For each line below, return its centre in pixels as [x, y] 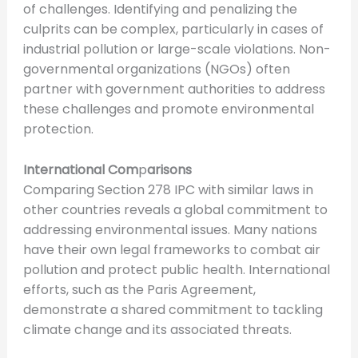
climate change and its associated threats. [157, 329]
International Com [80, 169]
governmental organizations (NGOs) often [156, 70]
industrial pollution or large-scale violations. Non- [177, 50]
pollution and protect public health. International [176, 269]
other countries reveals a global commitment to [175, 209]
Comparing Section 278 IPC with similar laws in [168, 189]
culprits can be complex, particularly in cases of [173, 30]
